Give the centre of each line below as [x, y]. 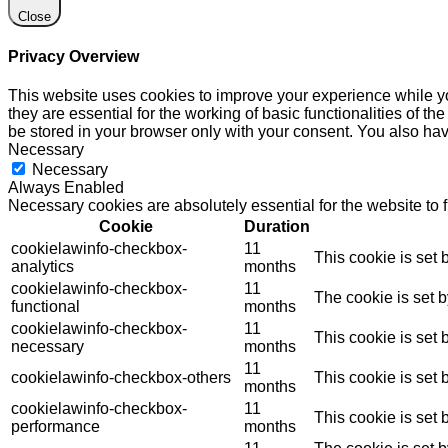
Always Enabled [66, 188]
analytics [42, 267]
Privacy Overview [73, 57]
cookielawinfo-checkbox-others [121, 378]
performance [55, 427]
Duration [277, 227]
